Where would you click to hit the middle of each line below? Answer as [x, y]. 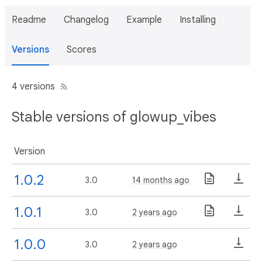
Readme [29, 20]
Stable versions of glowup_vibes [114, 117]
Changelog [86, 20]
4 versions [33, 87]
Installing [198, 20]
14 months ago [161, 180]
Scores [82, 50]
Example [144, 20]
